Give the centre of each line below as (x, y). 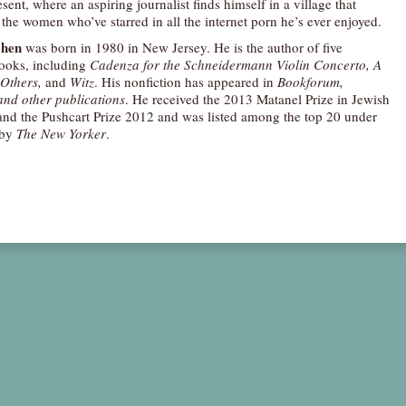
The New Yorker (61, 133)
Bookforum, (310, 82)
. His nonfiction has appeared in (186, 82)
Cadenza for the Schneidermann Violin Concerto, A (236, 64)
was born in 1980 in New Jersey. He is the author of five (182, 47)
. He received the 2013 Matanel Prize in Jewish (257, 99)
